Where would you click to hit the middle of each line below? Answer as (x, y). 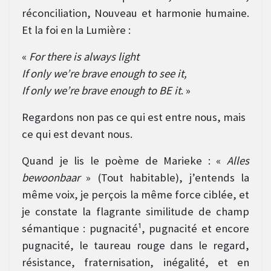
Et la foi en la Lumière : (76, 30)
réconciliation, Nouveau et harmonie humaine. (135, 13)
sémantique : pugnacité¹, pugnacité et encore (135, 229)
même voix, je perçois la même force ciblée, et (135, 195)
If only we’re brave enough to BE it (101, 91)
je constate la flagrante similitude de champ (135, 212)
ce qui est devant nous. (77, 134)
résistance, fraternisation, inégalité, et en (135, 263)
